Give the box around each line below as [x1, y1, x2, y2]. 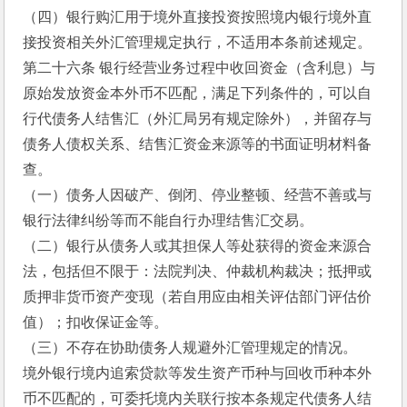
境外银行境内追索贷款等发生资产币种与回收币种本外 [23, 365, 372, 381]
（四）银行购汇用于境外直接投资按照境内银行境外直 [23, 9, 372, 25]
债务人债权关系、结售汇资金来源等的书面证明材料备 [23, 136, 372, 152]
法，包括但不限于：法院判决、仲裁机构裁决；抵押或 [23, 263, 372, 279]
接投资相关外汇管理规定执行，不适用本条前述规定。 [23, 35, 372, 50]
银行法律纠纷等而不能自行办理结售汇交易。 [23, 213, 314, 228]
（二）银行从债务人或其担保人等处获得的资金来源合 [23, 238, 372, 253]
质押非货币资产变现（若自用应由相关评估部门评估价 [23, 289, 372, 304]
